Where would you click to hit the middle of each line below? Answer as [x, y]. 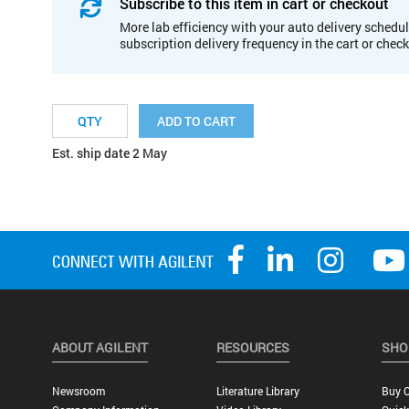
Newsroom [78, 391]
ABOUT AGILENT [100, 348]
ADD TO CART [196, 121]
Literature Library [258, 391]
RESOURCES [253, 348]
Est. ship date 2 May [110, 152]
